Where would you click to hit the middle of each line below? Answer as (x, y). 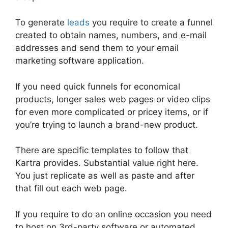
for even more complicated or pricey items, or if (112, 112)
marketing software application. (80, 61)
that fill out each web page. (71, 189)
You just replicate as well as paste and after (105, 176)
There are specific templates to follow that (102, 150)
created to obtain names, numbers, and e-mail (111, 35)
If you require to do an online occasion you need (113, 214)
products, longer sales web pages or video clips (113, 99)
